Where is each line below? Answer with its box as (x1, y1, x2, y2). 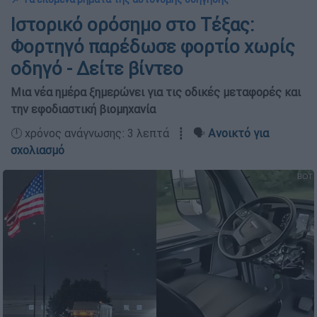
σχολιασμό (11, 143, 64, 157)
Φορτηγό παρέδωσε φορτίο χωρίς (11, 35, 295, 58)
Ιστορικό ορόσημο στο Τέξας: (11, 13, 254, 36)
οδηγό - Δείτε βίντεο (11, 57, 183, 80)
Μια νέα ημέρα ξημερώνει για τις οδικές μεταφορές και (11, 85, 301, 99)
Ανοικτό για (208, 126, 269, 140)
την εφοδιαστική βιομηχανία (11, 102, 156, 116)
